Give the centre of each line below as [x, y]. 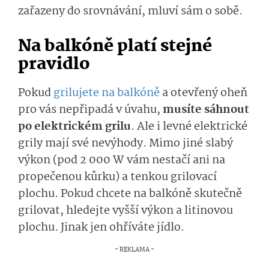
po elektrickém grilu [74, 126]
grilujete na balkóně [107, 93]
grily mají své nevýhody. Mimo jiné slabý [125, 143]
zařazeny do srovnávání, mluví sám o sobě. [130, 11]
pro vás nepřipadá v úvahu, [90, 110]
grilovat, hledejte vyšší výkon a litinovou [125, 210]
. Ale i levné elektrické [189, 126]
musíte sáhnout [206, 110]
